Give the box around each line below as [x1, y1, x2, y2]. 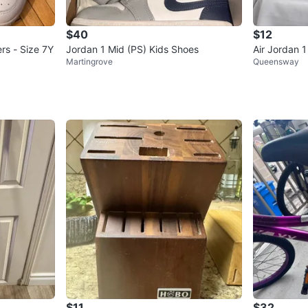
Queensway [253, 56, 299, 67]
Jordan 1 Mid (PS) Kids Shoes [66, 43, 199, 55]
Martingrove [66, 56, 113, 67]
